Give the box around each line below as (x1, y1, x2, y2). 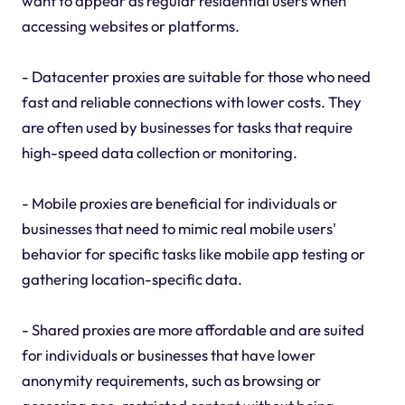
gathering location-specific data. (21, 268, 242, 288)
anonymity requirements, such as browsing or (21, 370, 321, 390)
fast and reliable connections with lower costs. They (21, 91, 362, 111)
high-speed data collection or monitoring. (21, 142, 297, 162)
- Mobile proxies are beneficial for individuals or (21, 193, 337, 212)
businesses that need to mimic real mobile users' (21, 218, 336, 238)
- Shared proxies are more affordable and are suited (21, 319, 364, 339)
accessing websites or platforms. (21, 15, 240, 35)
